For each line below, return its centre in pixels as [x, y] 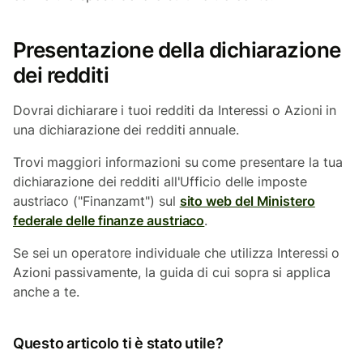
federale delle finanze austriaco [109, 220]
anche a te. [47, 292]
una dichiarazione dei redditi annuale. [126, 130]
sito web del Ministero [247, 201]
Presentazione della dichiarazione [177, 50]
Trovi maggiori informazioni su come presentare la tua [178, 162]
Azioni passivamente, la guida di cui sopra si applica [172, 272]
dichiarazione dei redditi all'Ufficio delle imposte [160, 181]
